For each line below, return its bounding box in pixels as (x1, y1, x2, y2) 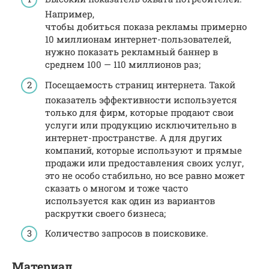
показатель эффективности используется (45, 93, 237, 106)
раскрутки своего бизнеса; (45, 207, 166, 219)
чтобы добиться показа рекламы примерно (45, 20, 247, 33)
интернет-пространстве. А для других (45, 131, 222, 144)
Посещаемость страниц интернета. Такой (45, 78, 235, 91)
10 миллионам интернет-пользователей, (45, 33, 231, 46)
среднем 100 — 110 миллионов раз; (45, 58, 201, 71)
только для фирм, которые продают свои (45, 106, 234, 118)
